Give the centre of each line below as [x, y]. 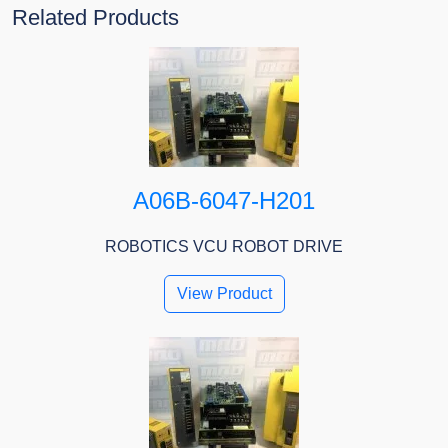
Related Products [95, 18]
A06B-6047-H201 [224, 201]
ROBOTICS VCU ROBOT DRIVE [224, 247]
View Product [224, 294]
